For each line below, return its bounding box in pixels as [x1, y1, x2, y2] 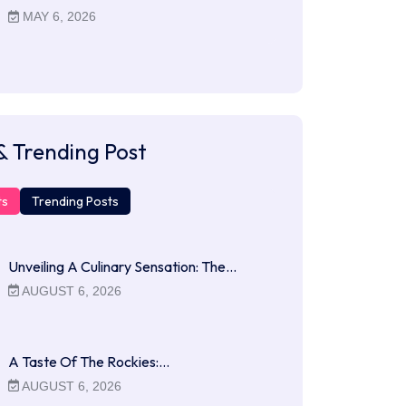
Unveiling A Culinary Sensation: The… [8, 256, 237, 275]
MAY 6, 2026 [19, 9, 97, 24]
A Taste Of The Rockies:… [8, 352, 169, 371]
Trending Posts [32, 192, 119, 209]
